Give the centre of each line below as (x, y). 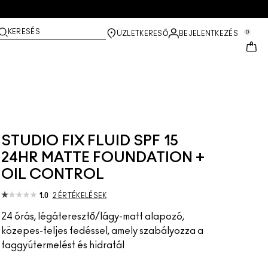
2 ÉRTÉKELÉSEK (80, 196)
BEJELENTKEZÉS (208, 33)
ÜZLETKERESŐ (142, 33)
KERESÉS (24, 32)
